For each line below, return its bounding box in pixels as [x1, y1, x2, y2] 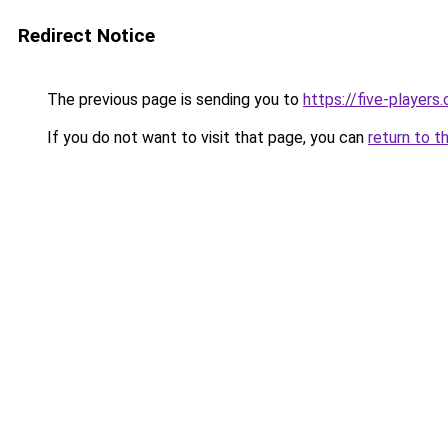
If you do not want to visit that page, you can [43, 128, 368, 147]
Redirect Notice [18, 24, 155, 47]
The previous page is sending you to [43, 90, 303, 109]
